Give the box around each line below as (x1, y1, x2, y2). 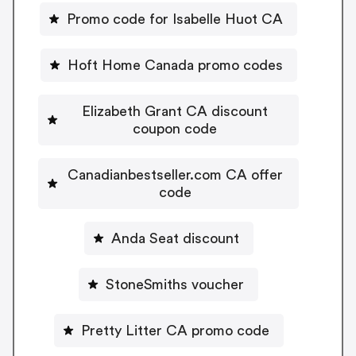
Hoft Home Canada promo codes (67, 57, 283, 72)
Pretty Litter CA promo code (80, 323, 269, 338)
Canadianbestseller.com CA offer (67, 167, 283, 182)
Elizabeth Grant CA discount (82, 103, 268, 118)
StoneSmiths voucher (106, 277, 244, 292)
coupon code (133, 121, 217, 136)
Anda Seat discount (110, 230, 239, 246)
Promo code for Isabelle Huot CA (67, 11, 283, 26)
